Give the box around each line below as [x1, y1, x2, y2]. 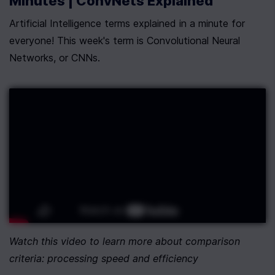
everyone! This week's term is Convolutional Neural [9, 34, 240, 47]
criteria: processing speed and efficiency [9, 252, 198, 265]
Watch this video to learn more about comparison [9, 235, 240, 248]
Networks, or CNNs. [9, 52, 100, 64]
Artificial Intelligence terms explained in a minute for [9, 17, 245, 29]
